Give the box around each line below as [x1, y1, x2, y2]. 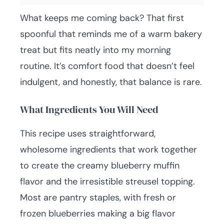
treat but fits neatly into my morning [20, 44, 171, 56]
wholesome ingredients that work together [20, 143, 197, 155]
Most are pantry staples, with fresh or [20, 191, 176, 203]
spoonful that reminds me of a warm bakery [20, 28, 202, 40]
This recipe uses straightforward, [20, 127, 155, 139]
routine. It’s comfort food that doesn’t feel [20, 60, 194, 72]
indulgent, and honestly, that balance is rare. [20, 76, 202, 88]
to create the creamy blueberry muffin [20, 159, 179, 171]
